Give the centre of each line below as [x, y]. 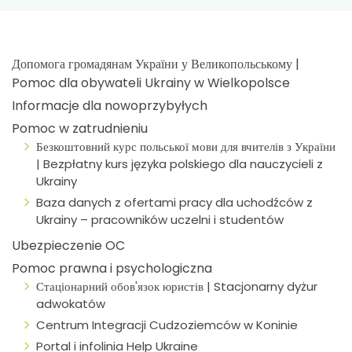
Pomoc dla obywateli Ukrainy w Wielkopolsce [151, 83]
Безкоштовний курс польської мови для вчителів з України [186, 147]
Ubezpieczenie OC [68, 246]
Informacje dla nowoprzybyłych [110, 106]
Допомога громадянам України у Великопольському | [156, 64]
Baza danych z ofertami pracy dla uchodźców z [174, 203]
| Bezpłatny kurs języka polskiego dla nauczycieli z [180, 164]
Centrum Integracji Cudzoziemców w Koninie [167, 325]
